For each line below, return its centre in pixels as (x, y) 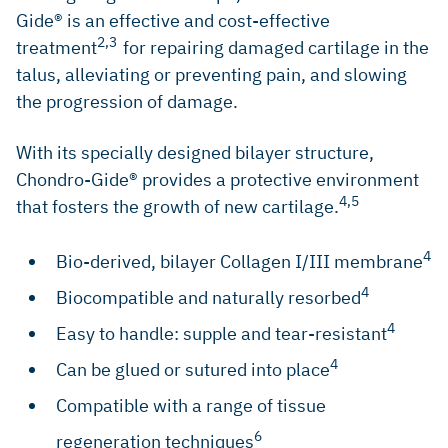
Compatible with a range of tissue (191, 405)
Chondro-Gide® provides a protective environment (217, 179)
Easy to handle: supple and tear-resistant (221, 333)
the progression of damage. (127, 101)
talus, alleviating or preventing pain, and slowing (211, 74)
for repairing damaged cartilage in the (276, 47)
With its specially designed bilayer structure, (195, 152)
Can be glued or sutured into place (193, 369)
